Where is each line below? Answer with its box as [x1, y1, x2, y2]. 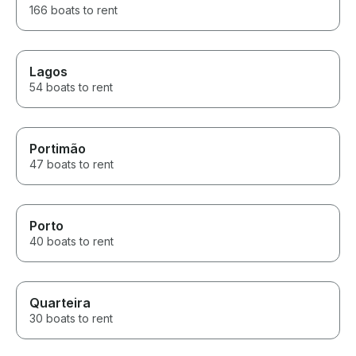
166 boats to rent [29, 2, 118, 17]
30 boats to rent [29, 311, 113, 325]
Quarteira [29, 294, 91, 311]
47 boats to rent [29, 157, 114, 171]
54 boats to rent [29, 79, 113, 94]
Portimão [29, 140, 86, 157]
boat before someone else [52, 6, 193, 21]
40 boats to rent [29, 234, 114, 248]
